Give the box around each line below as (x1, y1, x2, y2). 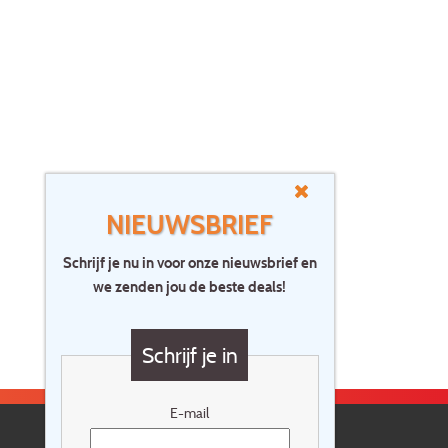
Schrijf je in (141, 341, 238, 368)
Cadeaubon (325, 148, 423, 173)
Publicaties (40, 148, 134, 173)
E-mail (170, 404, 210, 422)
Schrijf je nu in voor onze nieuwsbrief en (62, 253, 317, 273)
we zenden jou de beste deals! (93, 277, 287, 297)
